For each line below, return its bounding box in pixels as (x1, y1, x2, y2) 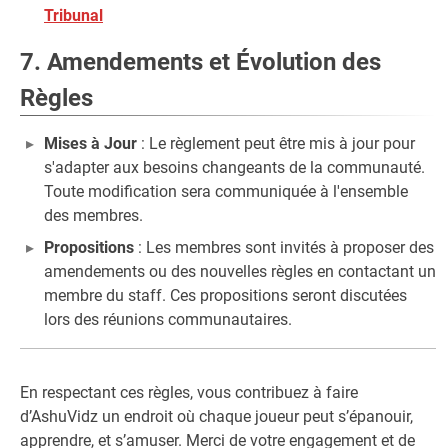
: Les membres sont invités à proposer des (134, 238, 434, 257)
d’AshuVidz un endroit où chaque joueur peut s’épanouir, (20, 407, 413, 426)
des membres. (44, 206, 143, 225)
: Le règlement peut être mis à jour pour (137, 134, 415, 153)
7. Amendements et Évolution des (20, 48, 381, 76)
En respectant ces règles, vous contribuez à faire (20, 383, 358, 402)
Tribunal (44, 6, 103, 25)
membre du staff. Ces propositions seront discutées (44, 286, 407, 305)
